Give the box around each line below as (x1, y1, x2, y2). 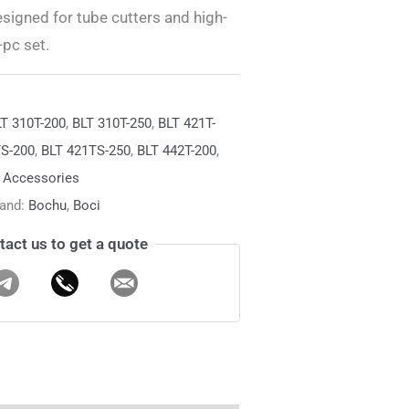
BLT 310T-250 (71, 115, 152, 132)
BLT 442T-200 (136, 142, 216, 160)
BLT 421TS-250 (40, 142, 131, 160)
